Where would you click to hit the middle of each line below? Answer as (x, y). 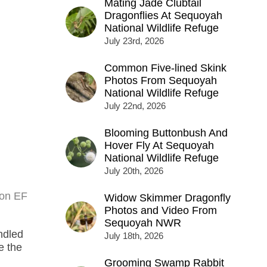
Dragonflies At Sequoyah (163, 16)
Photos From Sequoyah (160, 81)
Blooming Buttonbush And (166, 133)
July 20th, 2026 (133, 171)
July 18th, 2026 (133, 236)
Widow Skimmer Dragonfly (167, 198)
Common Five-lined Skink (165, 68)
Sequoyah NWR (142, 223)
